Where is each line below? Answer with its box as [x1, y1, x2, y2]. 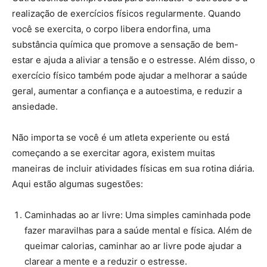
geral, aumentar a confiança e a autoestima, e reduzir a [12, 85, 242, 97]
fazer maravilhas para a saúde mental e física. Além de [24, 224, 252, 236]
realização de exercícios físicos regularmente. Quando [12, 7, 241, 19]
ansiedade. [12, 100, 58, 112]
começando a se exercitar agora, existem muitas [12, 147, 215, 159]
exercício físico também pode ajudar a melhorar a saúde [12, 69, 247, 81]
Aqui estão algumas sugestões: [12, 178, 143, 190]
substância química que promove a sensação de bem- [12, 38, 238, 50]
